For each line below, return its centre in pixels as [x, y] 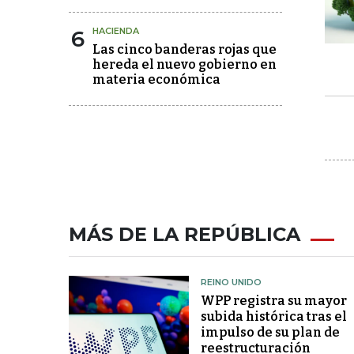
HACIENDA [116, 30]
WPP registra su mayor [273, 300]
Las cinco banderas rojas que [185, 49]
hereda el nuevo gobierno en [185, 64]
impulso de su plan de [270, 332]
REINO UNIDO [231, 282]
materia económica [156, 79]
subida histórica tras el [273, 316]
